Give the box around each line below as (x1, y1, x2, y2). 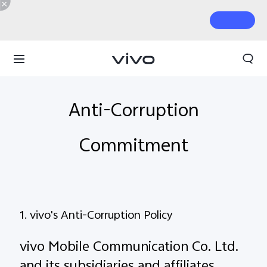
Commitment (79, 132, 188, 164)
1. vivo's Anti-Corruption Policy (20, 206, 173, 226)
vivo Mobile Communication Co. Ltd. (20, 236, 239, 260)
